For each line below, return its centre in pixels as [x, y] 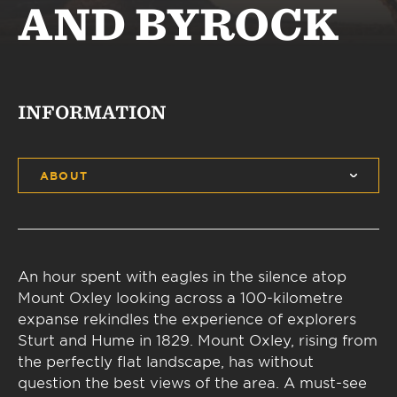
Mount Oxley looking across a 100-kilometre [180, 297]
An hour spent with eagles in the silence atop [182, 276]
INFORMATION [92, 113]
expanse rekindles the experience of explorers [187, 318]
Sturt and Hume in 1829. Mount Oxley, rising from [198, 339]
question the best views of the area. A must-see [192, 382]
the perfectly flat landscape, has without [166, 361]
